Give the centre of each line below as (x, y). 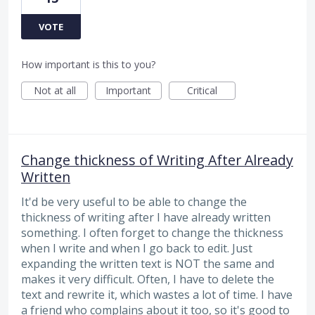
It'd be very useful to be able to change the (134, 201)
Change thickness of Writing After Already (157, 160)
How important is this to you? (88, 64)
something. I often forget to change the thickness (152, 232)
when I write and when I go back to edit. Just (137, 248)
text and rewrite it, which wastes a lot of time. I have (157, 294)
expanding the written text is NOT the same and (148, 263)
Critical (202, 90)
